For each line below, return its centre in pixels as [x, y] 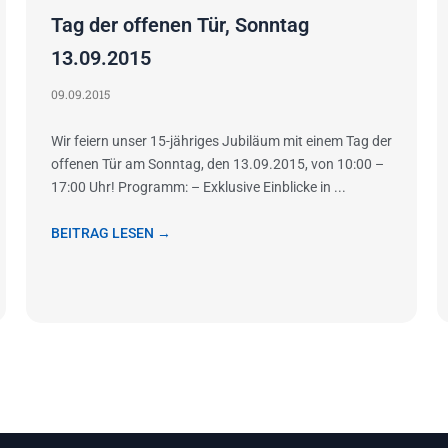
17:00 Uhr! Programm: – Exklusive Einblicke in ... [198, 187]
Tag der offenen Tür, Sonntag [179, 25]
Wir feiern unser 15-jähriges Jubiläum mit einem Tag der [221, 141]
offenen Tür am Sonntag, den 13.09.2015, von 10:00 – [217, 164]
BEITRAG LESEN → [110, 233]
